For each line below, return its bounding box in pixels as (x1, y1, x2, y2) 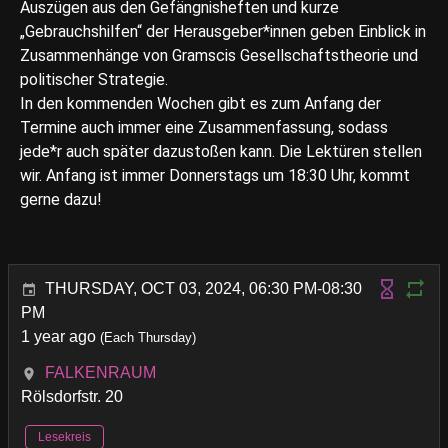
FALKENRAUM (45, 364, 156, 381)
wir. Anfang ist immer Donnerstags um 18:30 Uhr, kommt (20, 166, 410, 185)
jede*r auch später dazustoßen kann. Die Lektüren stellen (20, 142, 422, 161)
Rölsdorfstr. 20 (21, 388, 123, 405)
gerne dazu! (20, 190, 102, 209)
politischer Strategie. (20, 70, 168, 89)
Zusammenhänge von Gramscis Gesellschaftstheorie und (20, 46, 418, 65)
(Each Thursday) (96, 330, 196, 345)
